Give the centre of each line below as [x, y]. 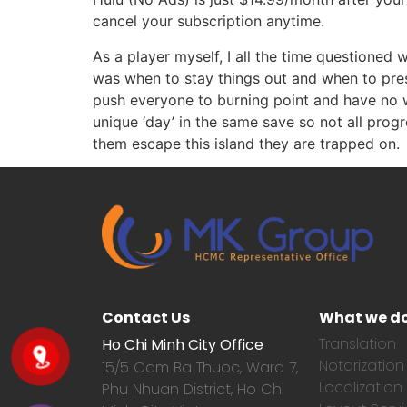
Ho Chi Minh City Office [183, 345]
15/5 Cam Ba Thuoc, [174, 368]
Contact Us [146, 318]
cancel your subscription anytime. [208, 21]
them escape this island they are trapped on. [246, 143]
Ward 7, [272, 368]
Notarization [362, 366]
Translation [357, 344]
